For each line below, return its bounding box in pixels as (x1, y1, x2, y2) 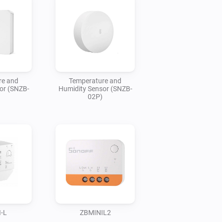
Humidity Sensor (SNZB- (58, 84, 132, 93)
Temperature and (69, 76, 121, 85)
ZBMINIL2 (79, 208, 111, 217)
